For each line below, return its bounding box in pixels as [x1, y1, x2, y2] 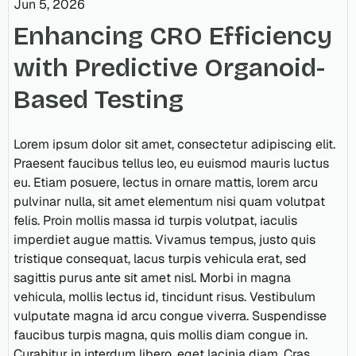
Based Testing [14, 84, 184, 116]
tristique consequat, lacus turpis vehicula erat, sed [14, 250, 307, 268]
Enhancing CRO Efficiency [14, 21, 332, 52]
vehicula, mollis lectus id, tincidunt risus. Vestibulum [14, 288, 315, 306]
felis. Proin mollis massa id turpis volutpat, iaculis [14, 212, 297, 230]
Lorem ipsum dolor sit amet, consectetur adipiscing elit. [14, 136, 335, 153]
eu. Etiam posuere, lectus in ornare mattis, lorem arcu [14, 174, 318, 192]
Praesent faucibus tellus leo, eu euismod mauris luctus [14, 155, 329, 172]
